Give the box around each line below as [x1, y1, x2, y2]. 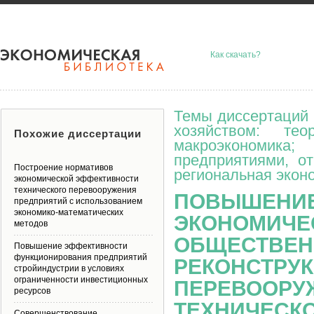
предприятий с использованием [14, 196, 142, 206]
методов [14, 219, 48, 228]
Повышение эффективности [14, 241, 128, 251]
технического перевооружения [14, 185, 137, 195]
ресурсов [14, 286, 50, 296]
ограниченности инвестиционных [14, 275, 148, 285]
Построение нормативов [14, 163, 113, 172]
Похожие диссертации [14, 128, 142, 139]
